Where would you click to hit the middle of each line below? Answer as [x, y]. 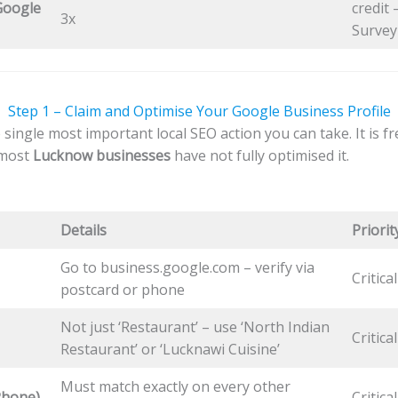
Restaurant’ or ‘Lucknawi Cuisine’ [170, 350]
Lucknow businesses [99, 155]
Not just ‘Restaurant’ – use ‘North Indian [195, 327]
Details [83, 231]
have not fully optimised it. [259, 155]
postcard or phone [122, 290]
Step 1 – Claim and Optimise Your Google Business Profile [199, 111]
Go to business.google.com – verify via [187, 268]
